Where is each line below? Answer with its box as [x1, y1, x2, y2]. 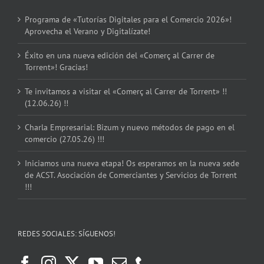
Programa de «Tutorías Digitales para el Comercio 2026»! [25, 14, 232, 25]
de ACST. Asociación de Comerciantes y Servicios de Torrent [25, 169, 237, 180]
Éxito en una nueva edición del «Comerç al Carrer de [25, 49, 214, 61]
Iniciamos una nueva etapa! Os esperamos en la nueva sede [25, 157, 239, 169]
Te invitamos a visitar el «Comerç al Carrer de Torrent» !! [25, 85, 227, 97]
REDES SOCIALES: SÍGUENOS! [18, 228, 115, 239]
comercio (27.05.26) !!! [25, 133, 104, 144]
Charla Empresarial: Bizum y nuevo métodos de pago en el [25, 121, 235, 133]
